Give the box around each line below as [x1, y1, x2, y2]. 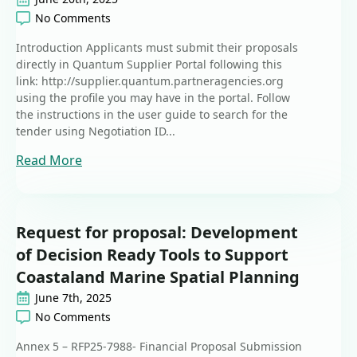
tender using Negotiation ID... [16, 124, 175, 139]
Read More [16, 151, 82, 170]
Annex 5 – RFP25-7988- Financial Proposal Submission [16, 339, 302, 355]
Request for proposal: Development [16, 222, 298, 244]
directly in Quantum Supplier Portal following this [16, 57, 282, 73]
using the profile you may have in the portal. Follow [16, 90, 290, 106]
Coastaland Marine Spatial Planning [16, 266, 300, 288]
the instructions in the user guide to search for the [16, 107, 288, 123]
